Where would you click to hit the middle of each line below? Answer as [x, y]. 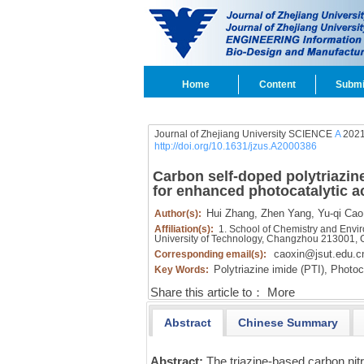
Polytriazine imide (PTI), [270, 269]
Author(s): [179, 214]
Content [277, 84]
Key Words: [182, 270]
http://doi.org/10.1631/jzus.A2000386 [235, 146]
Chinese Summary [288, 322]
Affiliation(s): [185, 229]
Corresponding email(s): [211, 254]
